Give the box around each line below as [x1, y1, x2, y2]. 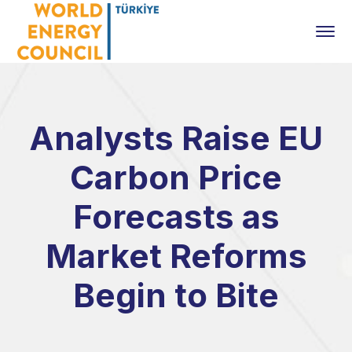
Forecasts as [72, 196, 280, 236]
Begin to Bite [73, 275, 279, 315]
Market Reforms [45, 236, 307, 276]
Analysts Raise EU [29, 118, 323, 158]
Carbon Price [70, 157, 282, 197]
